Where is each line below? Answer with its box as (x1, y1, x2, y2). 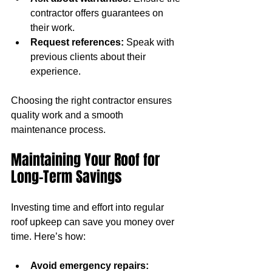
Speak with (124, 36, 177, 47)
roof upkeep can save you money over (11, 216, 177, 227)
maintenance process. (11, 124, 106, 135)
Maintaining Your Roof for (11, 149, 163, 171)
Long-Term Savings (11, 166, 121, 188)
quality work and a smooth (11, 109, 126, 120)
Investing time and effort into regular (11, 202, 166, 212)
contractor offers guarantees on (30, 7, 166, 18)
